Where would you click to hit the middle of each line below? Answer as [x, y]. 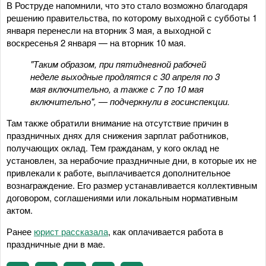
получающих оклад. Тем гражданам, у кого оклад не [113, 147]
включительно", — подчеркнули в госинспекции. [130, 101]
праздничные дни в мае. [56, 243]
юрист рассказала [71, 231]
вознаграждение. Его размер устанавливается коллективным [132, 185]
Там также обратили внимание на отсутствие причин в [118, 122]
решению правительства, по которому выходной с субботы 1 [132, 17]
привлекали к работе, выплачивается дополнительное [118, 172]
